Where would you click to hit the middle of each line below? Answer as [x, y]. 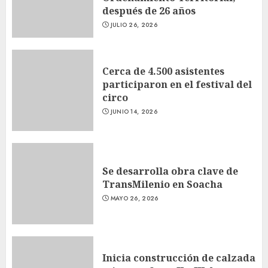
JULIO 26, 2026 [134, 25]
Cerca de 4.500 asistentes [163, 71]
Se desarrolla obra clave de [170, 171]
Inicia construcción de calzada [179, 258]
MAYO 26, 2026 [134, 198]
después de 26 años [149, 10]
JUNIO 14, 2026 [134, 111]
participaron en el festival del [177, 84]
